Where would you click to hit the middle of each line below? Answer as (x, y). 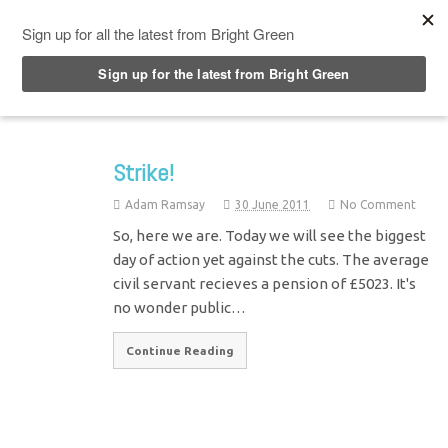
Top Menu (85, 19)
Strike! (144, 172)
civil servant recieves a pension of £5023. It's (265, 283)
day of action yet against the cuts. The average (271, 259)
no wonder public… (180, 307)
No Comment (378, 204)
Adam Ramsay (165, 204)
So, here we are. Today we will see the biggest (270, 235)
